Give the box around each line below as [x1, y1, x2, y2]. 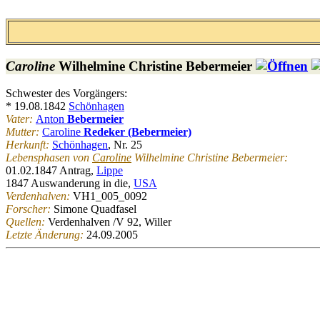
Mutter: [6, 126, 42, 139]
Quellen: [6, 216, 48, 229]
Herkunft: [6, 139, 52, 151]
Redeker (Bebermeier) [84, 126, 191, 139]
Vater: [6, 113, 36, 126]
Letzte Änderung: [6, 229, 86, 241]
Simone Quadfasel [54, 203, 136, 216]
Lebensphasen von [6, 151, 92, 164]
